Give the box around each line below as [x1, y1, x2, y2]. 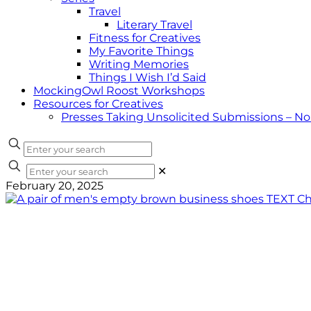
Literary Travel [117, 18, 192, 31]
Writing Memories [89, 58, 189, 71]
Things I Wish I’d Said [89, 71, 206, 84]
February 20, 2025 [6, 179, 103, 192]
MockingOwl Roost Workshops [33, 84, 205, 97]
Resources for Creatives [33, 97, 163, 110]
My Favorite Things [89, 44, 194, 58]
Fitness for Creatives [89, 31, 201, 44]
